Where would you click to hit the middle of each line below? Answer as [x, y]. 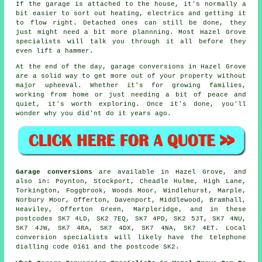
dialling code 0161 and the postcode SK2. [98, 247]
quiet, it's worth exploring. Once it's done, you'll [131, 104]
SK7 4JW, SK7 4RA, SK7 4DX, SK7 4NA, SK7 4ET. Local [131, 228]
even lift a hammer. [55, 51]
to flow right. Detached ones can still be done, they [131, 23]
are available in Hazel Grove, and [169, 172]
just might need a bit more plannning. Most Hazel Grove [131, 32]
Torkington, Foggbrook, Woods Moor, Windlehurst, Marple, [131, 190]
